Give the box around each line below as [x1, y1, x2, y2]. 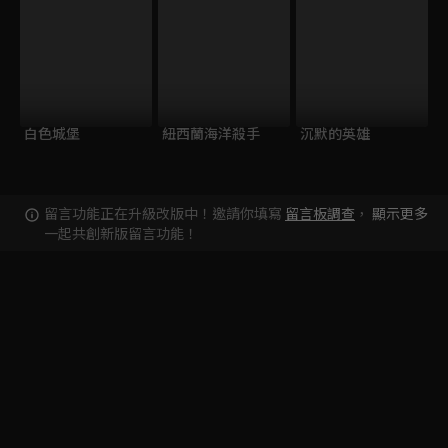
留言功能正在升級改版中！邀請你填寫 [44, 202, 282, 223]
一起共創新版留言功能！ [44, 222, 198, 243]
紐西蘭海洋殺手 [162, 122, 260, 143]
